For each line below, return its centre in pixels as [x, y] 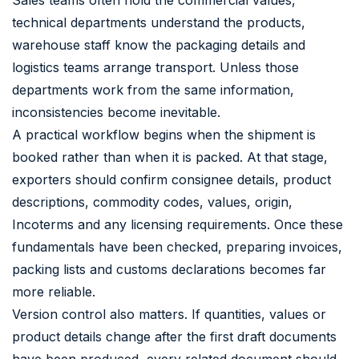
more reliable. [54, 291]
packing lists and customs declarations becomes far [169, 269]
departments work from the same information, [153, 89]
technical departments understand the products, [159, 22]
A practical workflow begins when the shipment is [164, 134]
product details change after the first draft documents [174, 336]
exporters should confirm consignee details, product [171, 179]
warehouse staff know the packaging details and [159, 44]
